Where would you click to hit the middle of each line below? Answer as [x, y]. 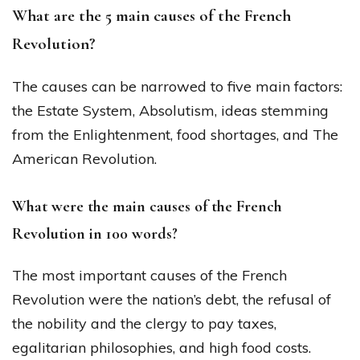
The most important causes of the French [149, 275]
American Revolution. [84, 158]
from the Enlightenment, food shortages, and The [175, 134]
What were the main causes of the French [147, 206]
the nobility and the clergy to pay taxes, [144, 323]
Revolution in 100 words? [95, 233]
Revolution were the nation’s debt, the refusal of [172, 299]
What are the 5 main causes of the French [151, 16]
